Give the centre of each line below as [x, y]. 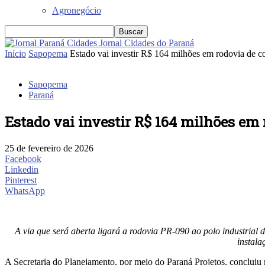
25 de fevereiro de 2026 [49, 148]
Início [15, 53]
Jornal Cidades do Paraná [147, 43]
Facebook [23, 159]
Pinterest [21, 180]
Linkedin [22, 169]
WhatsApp [25, 190]
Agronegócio [77, 10]
